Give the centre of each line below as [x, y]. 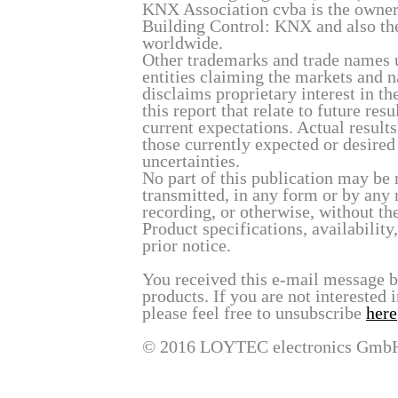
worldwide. [183, 43]
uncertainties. [191, 161]
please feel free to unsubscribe [254, 313]
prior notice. [187, 245]
